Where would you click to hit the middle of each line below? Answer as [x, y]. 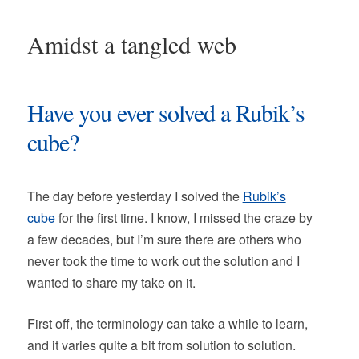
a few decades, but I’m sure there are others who [164, 239]
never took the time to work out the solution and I [163, 261]
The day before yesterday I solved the [135, 196]
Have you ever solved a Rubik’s [165, 112]
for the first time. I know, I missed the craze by [184, 218]
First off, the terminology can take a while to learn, [167, 323]
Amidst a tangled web [131, 44]
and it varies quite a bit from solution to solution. [161, 345]
